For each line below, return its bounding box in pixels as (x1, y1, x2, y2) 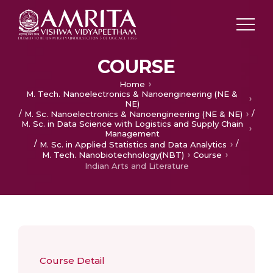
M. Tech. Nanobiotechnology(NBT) (42, 150, 184, 160)
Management (104, 129, 160, 139)
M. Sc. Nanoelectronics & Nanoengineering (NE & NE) (24, 109, 243, 119)
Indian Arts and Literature (84, 161, 189, 171)
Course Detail (40, 255, 105, 266)
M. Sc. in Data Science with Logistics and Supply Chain (21, 119, 243, 129)
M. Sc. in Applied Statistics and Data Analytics (40, 139, 227, 149)
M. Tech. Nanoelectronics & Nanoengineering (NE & (26, 88, 238, 99)
